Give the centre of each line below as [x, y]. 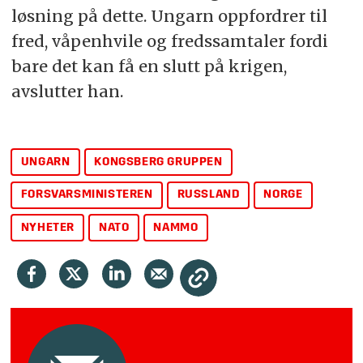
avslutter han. [67, 91]
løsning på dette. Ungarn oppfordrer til [169, 15]
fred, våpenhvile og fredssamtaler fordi [169, 41]
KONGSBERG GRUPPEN [158, 162]
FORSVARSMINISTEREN [87, 195]
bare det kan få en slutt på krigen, [149, 66]
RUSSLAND [208, 195]
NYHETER [47, 228]
